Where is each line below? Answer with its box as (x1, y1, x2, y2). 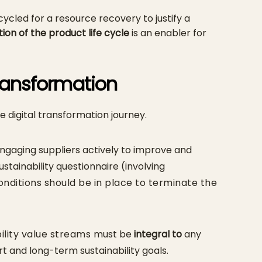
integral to (133, 227, 184, 241)
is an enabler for (129, 26, 206, 40)
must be (93, 227, 134, 241)
